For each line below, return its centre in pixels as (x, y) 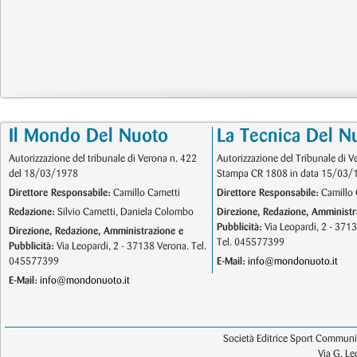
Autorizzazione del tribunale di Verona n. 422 (103, 159)
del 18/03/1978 (43, 174)
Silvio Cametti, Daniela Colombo (124, 212)
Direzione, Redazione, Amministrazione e (96, 231)
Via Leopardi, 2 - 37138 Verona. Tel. (130, 246)
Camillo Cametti (145, 193)
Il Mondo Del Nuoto (88, 136)
